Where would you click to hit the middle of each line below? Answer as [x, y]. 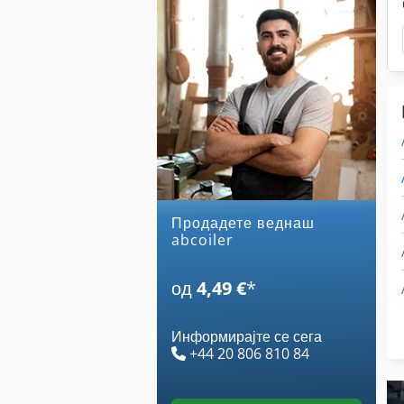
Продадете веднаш [177, 222]
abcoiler [202, 239]
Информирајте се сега [247, 336]
